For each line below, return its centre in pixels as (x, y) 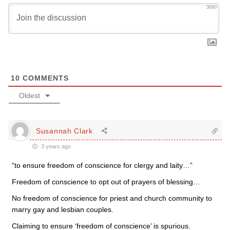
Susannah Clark (64, 131)
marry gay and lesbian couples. (63, 209)
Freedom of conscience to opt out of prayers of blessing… (106, 182)
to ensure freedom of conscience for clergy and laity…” (103, 165)
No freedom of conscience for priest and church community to (112, 198)
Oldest (30, 95)
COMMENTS (44, 78)
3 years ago (55, 146)
